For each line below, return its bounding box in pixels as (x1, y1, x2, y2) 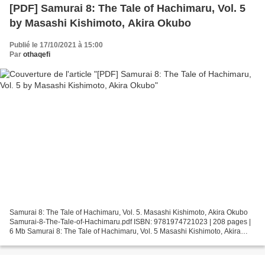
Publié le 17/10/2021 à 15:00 (9, 40, 103, 49)
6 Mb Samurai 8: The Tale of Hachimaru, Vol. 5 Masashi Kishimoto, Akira (9, 227, 241, 236)
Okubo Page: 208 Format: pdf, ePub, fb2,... (9, 237, 145, 245)
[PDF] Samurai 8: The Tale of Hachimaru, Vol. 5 (9, 2, 245, 14)
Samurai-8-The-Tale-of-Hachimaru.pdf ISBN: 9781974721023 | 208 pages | (9, 218, 251, 227)
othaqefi (23, 50, 50, 59)
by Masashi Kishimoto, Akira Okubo (9, 17, 191, 29)
